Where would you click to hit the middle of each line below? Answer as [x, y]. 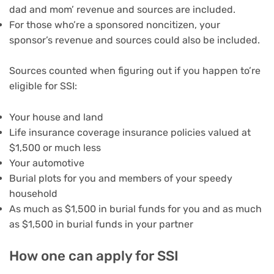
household [33, 193]
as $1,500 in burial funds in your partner [101, 224]
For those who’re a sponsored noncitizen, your [115, 24]
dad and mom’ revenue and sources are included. [124, 9]
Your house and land [56, 117]
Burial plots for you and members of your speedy [121, 178]
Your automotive [47, 163]
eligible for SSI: [43, 86]
